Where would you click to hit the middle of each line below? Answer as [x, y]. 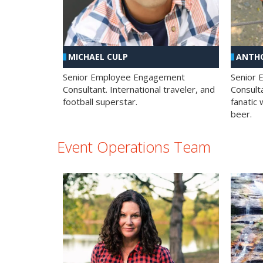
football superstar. [100, 102]
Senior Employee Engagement [124, 77]
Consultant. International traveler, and [139, 90]
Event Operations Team [134, 147]
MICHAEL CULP [98, 57]
